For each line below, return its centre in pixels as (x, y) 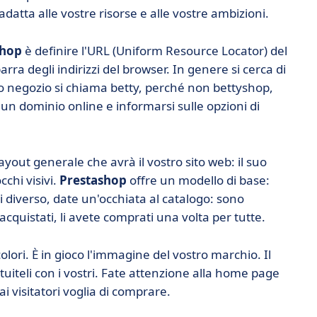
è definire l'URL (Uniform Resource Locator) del (155, 51)
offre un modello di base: (198, 180)
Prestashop (93, 180)
